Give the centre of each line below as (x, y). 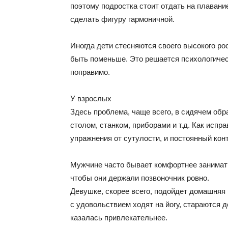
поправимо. (90, 72)
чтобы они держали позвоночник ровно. (140, 178)
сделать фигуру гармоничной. (122, 19)
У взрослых (91, 98)
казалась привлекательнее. (119, 218)
